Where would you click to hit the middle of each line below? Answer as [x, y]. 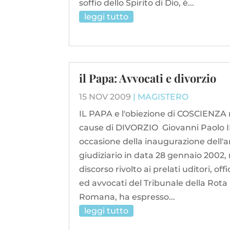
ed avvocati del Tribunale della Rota [154, 183]
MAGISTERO [163, 97]
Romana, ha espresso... [127, 197]
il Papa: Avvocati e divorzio [148, 78]
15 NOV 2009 [105, 97]
